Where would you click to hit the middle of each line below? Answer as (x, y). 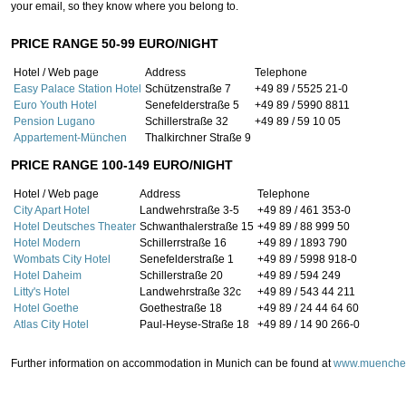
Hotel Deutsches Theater (75, 227)
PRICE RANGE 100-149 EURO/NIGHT (122, 165)
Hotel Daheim (48, 275)
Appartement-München (70, 138)
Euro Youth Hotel (55, 105)
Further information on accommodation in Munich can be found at (172, 363)
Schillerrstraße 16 (183, 243)
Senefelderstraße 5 (192, 105)
